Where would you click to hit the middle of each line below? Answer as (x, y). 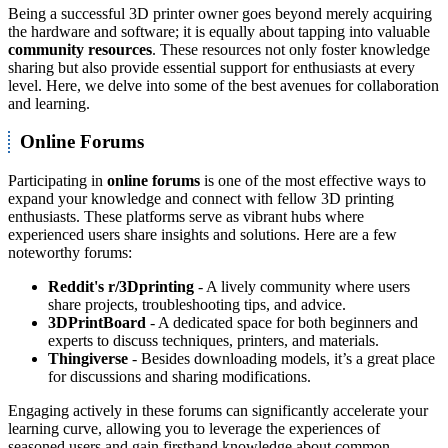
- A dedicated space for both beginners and (282, 323)
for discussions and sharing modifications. (179, 377)
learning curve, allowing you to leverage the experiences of (194, 429)
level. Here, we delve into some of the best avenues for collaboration (223, 85)
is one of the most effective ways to (313, 181)
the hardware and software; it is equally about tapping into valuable (219, 31)
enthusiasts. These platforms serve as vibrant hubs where (186, 217)
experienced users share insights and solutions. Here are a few (202, 235)
